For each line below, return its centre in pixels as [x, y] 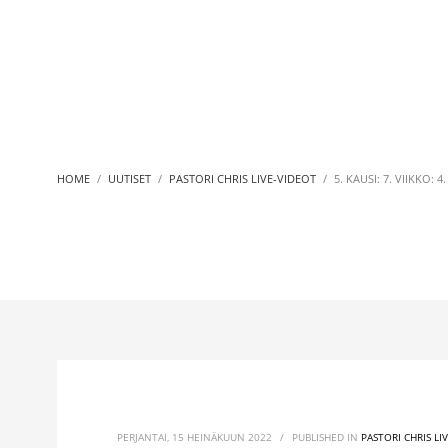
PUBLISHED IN [326, 437]
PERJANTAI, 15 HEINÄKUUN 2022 [194, 437]
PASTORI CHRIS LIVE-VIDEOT [242, 178]
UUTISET [129, 178]
